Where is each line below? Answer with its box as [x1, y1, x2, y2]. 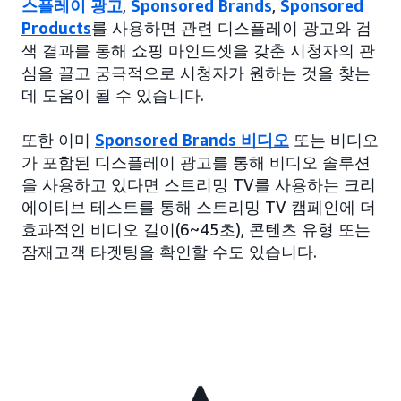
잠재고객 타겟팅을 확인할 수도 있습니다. [21, 242, 317, 262]
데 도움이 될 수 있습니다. [21, 85, 204, 106]
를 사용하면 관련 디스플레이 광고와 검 [91, 18, 371, 38]
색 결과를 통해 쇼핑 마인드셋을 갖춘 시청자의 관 [21, 40, 375, 61]
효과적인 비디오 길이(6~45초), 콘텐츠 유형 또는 [21, 219, 371, 240]
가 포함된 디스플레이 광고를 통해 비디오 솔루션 [21, 152, 371, 173]
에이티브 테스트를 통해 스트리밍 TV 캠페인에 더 [21, 197, 376, 218]
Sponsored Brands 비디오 [95, 130, 289, 150]
